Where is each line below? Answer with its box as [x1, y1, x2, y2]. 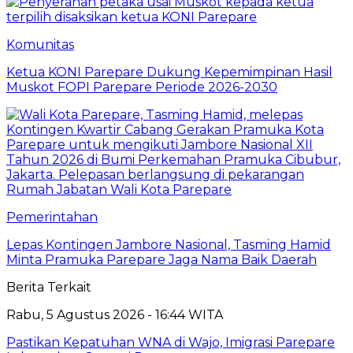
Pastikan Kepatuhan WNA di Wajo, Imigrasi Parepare [6, 334, 335, 350]
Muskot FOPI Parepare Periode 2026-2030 [6, 79, 277, 95]
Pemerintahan [6, 209, 98, 225]
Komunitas [6, 36, 74, 52]
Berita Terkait [6, 279, 91, 295]
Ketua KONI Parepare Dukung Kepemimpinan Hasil [6, 64, 333, 80]
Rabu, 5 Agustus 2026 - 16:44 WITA [6, 307, 223, 322]
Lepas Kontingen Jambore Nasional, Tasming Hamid [6, 236, 331, 252]
